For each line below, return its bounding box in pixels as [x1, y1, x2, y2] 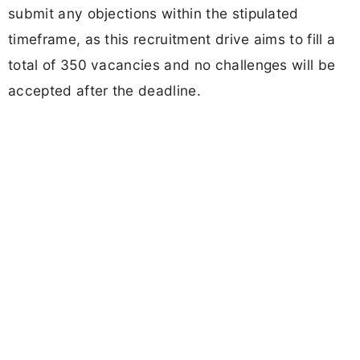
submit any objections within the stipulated [8, 5, 299, 22]
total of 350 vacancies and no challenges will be [8, 56, 336, 74]
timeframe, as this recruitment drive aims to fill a [8, 31, 336, 48]
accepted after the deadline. [8, 82, 201, 100]
